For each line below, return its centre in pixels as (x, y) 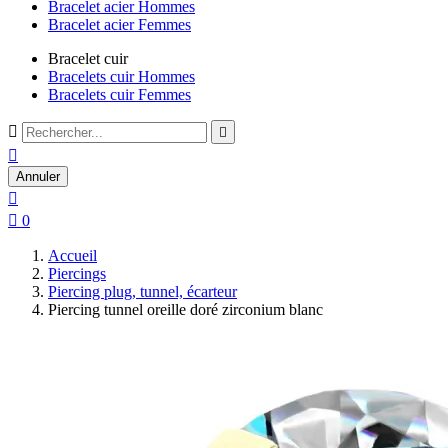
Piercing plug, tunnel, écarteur (142, 291)
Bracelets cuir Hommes (121, 76)
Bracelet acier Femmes (119, 24)
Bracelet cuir (88, 58)
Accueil (72, 255)
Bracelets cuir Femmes (119, 94)
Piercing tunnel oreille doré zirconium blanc (185, 309)
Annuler (38, 176)
